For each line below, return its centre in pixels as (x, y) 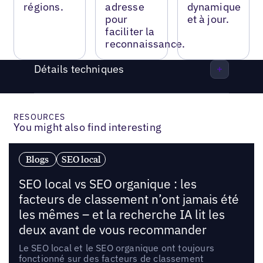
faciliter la (130, 31)
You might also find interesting (87, 127)
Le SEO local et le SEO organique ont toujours (116, 248)
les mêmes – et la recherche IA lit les (122, 215)
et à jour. (208, 19)
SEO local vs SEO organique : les (107, 184)
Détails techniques (79, 69)
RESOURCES (40, 117)
